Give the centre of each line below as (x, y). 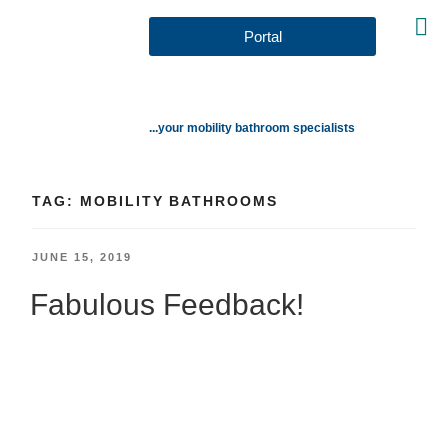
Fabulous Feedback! (167, 304)
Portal (262, 36)
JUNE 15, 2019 (82, 257)
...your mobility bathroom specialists (252, 128)
